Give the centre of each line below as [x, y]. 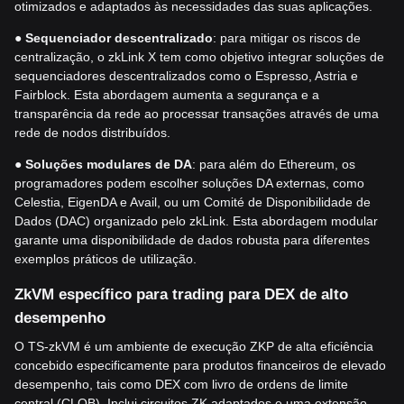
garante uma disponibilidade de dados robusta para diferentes [192, 240]
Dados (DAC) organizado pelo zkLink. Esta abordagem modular [196, 221]
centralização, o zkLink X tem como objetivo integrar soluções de [199, 57]
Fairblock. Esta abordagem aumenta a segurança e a [167, 95]
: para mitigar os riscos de [287, 38]
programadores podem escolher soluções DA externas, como [189, 184]
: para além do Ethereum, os [274, 165]
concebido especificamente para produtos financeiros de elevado [200, 366]
